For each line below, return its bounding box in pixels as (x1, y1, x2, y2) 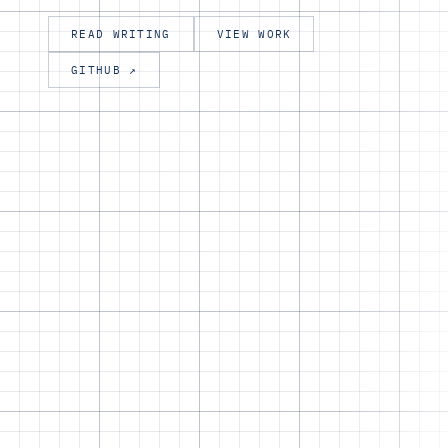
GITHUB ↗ (71, 62, 138, 77)
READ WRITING (71, 26, 171, 41)
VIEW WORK (216, 26, 292, 41)
